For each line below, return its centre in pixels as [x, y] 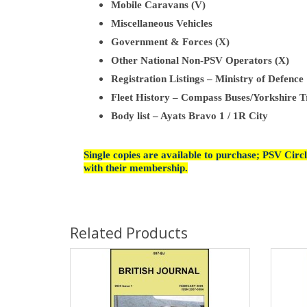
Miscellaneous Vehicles [162, 23]
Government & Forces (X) [170, 42]
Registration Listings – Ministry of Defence [207, 79]
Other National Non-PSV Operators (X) [200, 60]
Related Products [129, 233]
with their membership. [136, 168]
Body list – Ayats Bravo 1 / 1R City [189, 116]
